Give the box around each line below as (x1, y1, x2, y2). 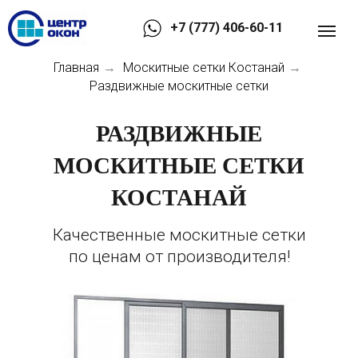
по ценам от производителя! (68, 247, 290, 267)
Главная (53, 60, 99, 75)
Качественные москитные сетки (52, 225, 306, 245)
